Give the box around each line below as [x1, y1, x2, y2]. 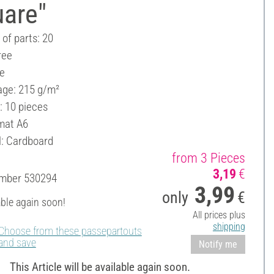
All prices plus [192, 209, 245, 221]
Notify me [198, 238, 237, 250]
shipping [212, 220, 245, 232]
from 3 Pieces [171, 149, 245, 166]
